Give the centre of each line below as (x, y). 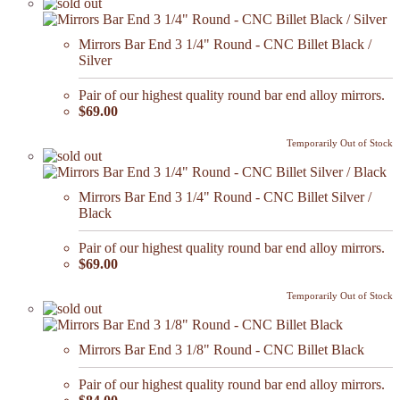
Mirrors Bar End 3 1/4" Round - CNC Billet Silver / (225, 197)
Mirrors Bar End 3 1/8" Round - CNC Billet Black (221, 350)
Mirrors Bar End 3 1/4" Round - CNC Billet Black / (225, 45)
